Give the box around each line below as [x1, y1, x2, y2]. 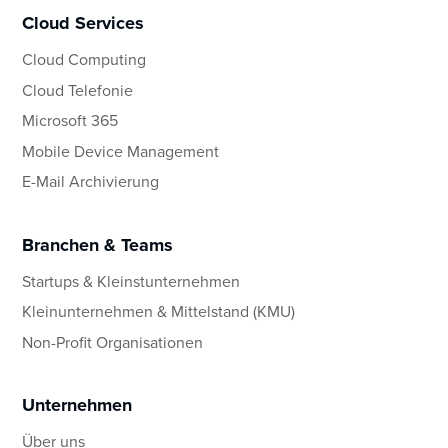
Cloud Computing [22, 48, 147, 71]
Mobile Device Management [22, 139, 220, 162]
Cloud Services [22, 10, 145, 37]
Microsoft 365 [22, 109, 119, 132]
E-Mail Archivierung [22, 170, 160, 193]
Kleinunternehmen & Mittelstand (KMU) [22, 300, 296, 323]
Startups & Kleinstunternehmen [22, 269, 241, 292]
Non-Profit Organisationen [22, 330, 204, 353]
